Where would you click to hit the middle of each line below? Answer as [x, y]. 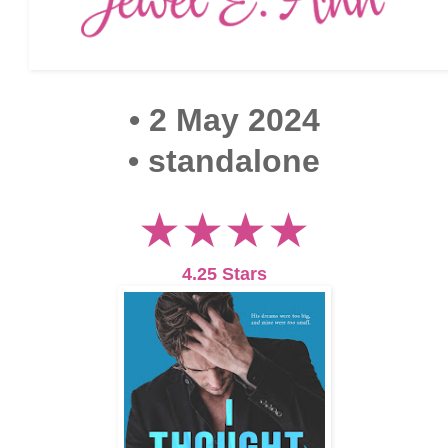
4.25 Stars [224, 274]
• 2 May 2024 [224, 119]
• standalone [224, 160]
